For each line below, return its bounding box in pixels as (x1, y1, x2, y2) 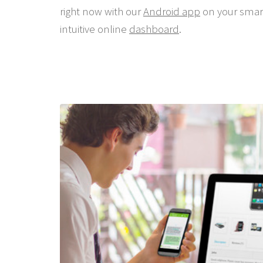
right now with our (60, 4, 143, 18)
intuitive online (60, 22, 129, 36)
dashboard (129, 22, 179, 36)
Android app (143, 4, 200, 18)
